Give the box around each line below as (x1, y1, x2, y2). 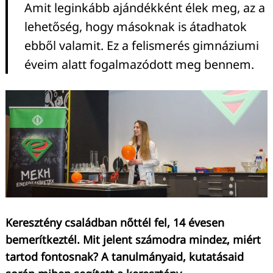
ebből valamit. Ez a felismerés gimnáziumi (24, 37, 259, 54)
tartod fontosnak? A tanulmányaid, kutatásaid (5, 249, 244, 264)
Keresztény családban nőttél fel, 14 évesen (5, 214, 224, 230)
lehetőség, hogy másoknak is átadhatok (24, 18, 247, 35)
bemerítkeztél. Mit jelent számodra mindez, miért (5, 232, 261, 247)
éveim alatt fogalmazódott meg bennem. (24, 56, 254, 73)
